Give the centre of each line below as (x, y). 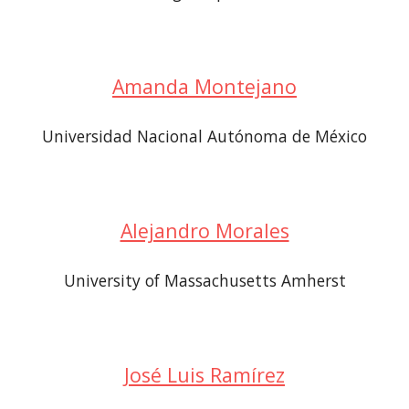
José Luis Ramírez (204, 375)
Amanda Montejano (204, 86)
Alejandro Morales (204, 231)
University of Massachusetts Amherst (204, 280)
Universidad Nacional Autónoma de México (204, 136)
